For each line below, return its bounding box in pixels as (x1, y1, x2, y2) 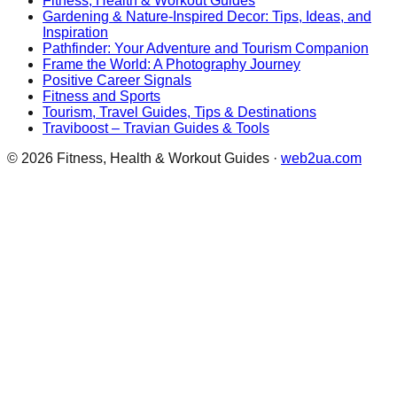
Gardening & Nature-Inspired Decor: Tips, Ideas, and (43, 8, 371, 24)
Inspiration (43, 24, 108, 40)
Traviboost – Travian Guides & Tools (43, 120, 269, 136)
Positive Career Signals (43, 72, 191, 88)
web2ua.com (281, 150, 362, 166)
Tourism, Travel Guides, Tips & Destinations (43, 104, 316, 120)
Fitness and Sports (43, 88, 160, 104)
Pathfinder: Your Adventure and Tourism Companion (43, 40, 369, 56)
